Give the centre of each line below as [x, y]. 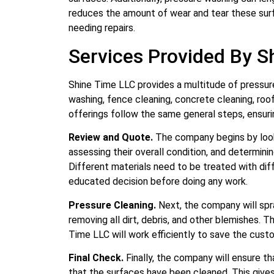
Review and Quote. [112, 138]
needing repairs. [102, 28]
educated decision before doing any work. [158, 182]
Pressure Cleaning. [113, 205]
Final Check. [97, 258]
